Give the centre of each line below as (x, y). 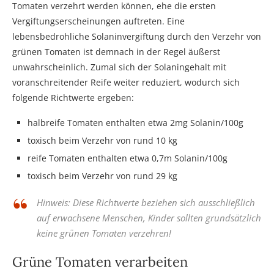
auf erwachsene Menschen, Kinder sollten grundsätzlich (149, 217)
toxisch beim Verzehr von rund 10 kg (102, 140)
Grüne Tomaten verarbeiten (100, 261)
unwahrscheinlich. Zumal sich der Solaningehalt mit (119, 67)
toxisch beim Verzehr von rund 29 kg (102, 176)
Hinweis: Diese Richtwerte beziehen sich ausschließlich (146, 202)
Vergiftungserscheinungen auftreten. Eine (98, 21)
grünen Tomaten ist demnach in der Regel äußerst (116, 51)
